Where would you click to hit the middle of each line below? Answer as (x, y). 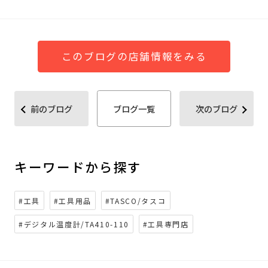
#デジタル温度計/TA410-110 (74, 224)
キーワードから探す (78, 167)
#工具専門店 (166, 224)
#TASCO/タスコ (135, 200)
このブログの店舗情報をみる (134, 56)
